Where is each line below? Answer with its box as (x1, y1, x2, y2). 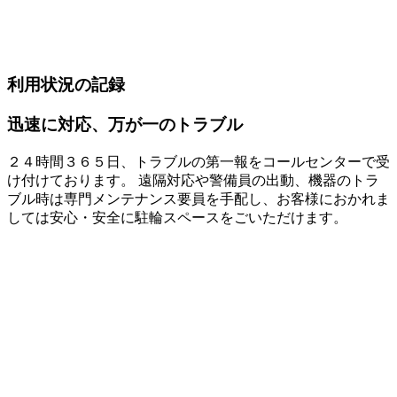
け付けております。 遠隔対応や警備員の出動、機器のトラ (7, 172, 379, 188)
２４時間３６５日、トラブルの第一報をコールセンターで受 (7, 153, 390, 169)
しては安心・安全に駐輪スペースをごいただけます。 (7, 209, 347, 225)
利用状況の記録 (7, 75, 125, 95)
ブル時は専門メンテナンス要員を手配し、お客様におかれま (7, 191, 390, 206)
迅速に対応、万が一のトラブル (7, 115, 243, 135)
